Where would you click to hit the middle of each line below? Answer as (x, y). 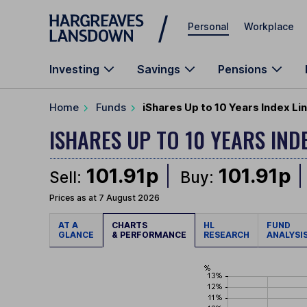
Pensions (243, 69)
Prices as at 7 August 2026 (105, 198)
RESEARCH (226, 235)
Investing (74, 69)
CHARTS (132, 225)
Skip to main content (99, 17)
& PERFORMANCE (149, 235)
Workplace (269, 26)
